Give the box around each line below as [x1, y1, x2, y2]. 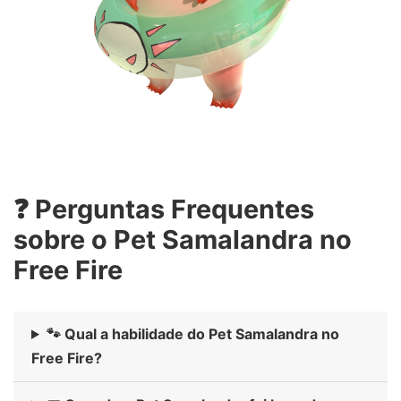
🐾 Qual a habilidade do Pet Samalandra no [46, 324, 339, 343]
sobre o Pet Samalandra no [13, 224, 352, 256]
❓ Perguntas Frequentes [13, 193, 314, 226]
